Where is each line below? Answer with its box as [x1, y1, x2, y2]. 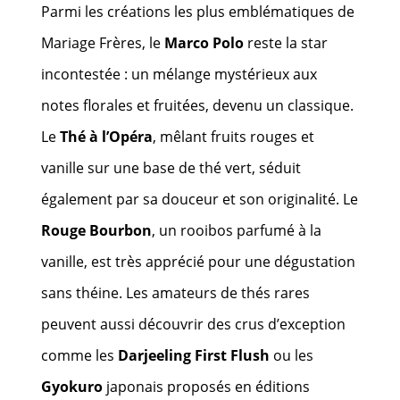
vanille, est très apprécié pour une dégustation [41, 251, 356, 271]
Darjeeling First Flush [118, 345, 271, 365]
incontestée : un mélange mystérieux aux [41, 63, 318, 84]
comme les [41, 345, 119, 365]
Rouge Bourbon [41, 220, 153, 240]
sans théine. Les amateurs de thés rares [41, 282, 311, 303]
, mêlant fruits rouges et [153, 126, 315, 146]
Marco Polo [164, 32, 245, 53]
